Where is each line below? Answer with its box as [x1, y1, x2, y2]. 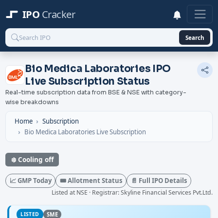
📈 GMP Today [9, 176, 52, 185]
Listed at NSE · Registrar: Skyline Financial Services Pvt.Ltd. [51, 188, 213, 197]
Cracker [41, 7, 75, 21]
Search [185, 33, 204, 41]
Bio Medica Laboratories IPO [25, 62, 171, 75]
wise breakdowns [5, 98, 59, 107]
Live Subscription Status [25, 75, 150, 88]
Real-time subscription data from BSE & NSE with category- [5, 89, 187, 97]
